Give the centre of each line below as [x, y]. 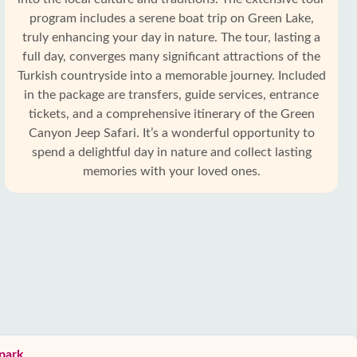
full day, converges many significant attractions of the [171, 57]
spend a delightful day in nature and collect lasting [171, 152]
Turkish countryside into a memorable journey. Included [171, 76]
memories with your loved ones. [171, 171]
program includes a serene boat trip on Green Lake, [171, 18]
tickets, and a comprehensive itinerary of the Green [171, 114]
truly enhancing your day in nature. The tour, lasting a [171, 37]
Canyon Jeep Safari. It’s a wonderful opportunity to [171, 133]
